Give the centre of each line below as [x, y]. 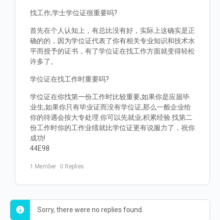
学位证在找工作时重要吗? [69, 79]
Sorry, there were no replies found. [90, 210]
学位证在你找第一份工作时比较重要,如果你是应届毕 [110, 97]
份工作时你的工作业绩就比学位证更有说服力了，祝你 [112, 128]
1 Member [43, 166]
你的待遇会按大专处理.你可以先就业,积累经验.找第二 [111, 117]
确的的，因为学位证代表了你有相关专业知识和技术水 [112, 41]
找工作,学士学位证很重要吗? [74, 13]
